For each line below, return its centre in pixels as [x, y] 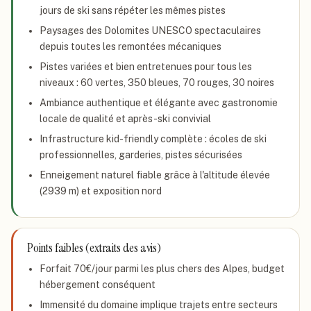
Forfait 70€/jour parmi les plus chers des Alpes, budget [162, 269]
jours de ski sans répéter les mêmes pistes [133, 10]
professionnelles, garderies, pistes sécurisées [141, 155]
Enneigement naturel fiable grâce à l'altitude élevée [155, 175]
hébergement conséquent [98, 285]
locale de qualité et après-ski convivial [125, 119]
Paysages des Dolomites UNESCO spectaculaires [150, 31]
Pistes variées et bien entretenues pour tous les [146, 67]
